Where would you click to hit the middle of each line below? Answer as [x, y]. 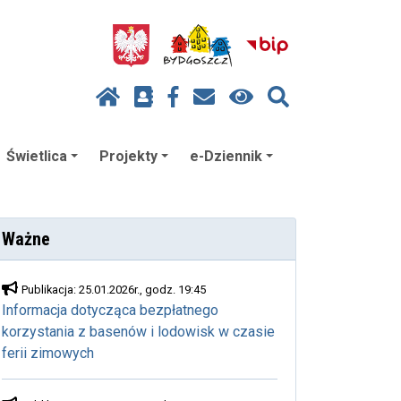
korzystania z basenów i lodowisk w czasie [138, 331]
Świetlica [37, 156]
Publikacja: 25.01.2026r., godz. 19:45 [114, 289]
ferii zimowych [48, 353]
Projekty [128, 156]
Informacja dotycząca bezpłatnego [110, 310]
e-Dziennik [226, 156]
